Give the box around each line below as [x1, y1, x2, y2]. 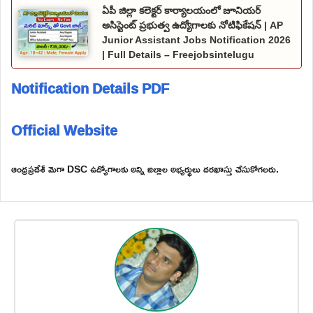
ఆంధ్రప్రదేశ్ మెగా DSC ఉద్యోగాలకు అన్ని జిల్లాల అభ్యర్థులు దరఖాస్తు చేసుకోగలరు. [11, 159, 279, 178]
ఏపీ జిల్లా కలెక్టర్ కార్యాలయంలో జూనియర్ [102, 5, 261, 16]
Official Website [11, 117, 117, 143]
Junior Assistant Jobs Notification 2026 [102, 34, 291, 45]
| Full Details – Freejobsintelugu [102, 49, 254, 60]
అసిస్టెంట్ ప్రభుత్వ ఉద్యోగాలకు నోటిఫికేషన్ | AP [102, 20, 283, 31]
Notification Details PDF [11, 75, 169, 101]
